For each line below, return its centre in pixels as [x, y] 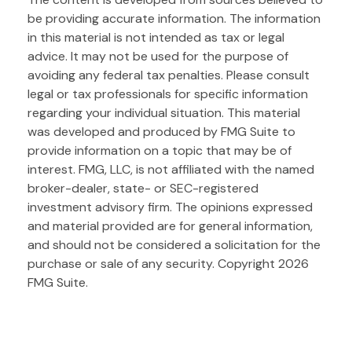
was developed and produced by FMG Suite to [161, 131]
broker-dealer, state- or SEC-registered [143, 188]
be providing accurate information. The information [174, 18]
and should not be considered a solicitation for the [174, 244]
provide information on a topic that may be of [159, 150]
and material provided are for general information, [170, 225]
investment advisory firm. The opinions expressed [170, 207]
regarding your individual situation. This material [164, 112]
